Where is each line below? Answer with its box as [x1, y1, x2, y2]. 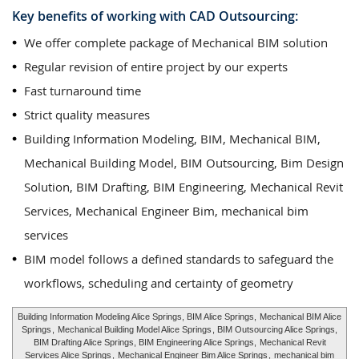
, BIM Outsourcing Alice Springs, [212, 325, 337, 334]
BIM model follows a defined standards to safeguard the [24, 251, 333, 267]
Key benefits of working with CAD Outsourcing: [12, 7, 298, 25]
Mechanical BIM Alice [260, 312, 341, 321]
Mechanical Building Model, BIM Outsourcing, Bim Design [24, 155, 344, 171]
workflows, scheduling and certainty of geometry [24, 275, 293, 291]
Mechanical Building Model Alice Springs [58, 325, 212, 334]
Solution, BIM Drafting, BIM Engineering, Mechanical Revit [24, 179, 343, 195]
